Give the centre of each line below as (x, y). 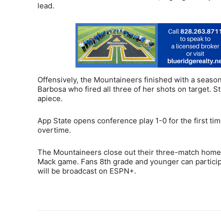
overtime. (54, 130)
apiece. (50, 98)
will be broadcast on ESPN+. (87, 171)
